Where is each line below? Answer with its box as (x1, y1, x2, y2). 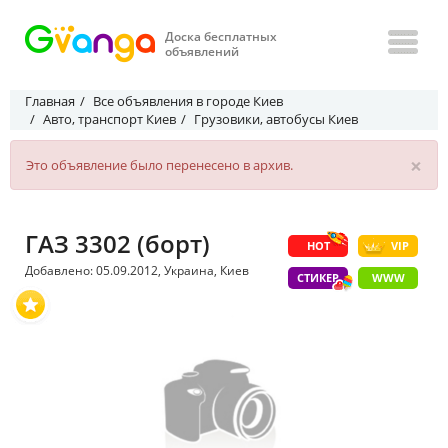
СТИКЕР (297, 270, 339, 285)
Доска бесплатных (165, 28, 277, 45)
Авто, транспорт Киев (43, 110, 176, 128)
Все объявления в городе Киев (93, 92, 283, 110)
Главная (25, 92, 75, 110)
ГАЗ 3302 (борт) (25, 227, 210, 260)
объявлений (165, 43, 239, 60)
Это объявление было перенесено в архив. (26, 156, 293, 174)
